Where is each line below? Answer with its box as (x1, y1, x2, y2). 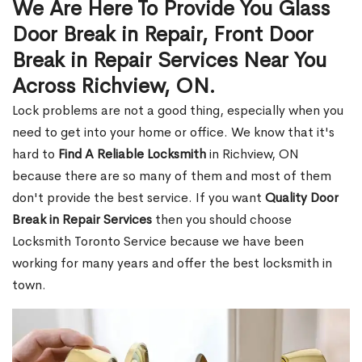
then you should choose (152, 211, 292, 228)
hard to (12, 145, 58, 162)
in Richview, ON (206, 145, 299, 162)
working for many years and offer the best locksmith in (12, 255, 332, 271)
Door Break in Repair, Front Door (12, 21, 314, 48)
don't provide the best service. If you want (12, 189, 265, 206)
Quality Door (265, 189, 339, 206)
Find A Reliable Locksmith (58, 145, 206, 162)
